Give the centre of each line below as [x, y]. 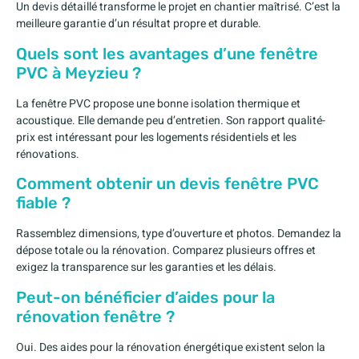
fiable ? [43, 203]
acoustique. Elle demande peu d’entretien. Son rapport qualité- [171, 120]
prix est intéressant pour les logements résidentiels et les [156, 137]
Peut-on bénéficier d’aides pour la [145, 297]
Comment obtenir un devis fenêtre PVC [167, 184]
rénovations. [48, 154]
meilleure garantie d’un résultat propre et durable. [139, 24]
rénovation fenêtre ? [95, 316]
